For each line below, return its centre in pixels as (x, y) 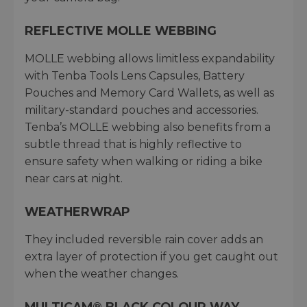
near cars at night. (74, 178)
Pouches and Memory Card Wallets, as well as (149, 93)
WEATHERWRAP (77, 211)
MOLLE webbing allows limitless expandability (150, 58)
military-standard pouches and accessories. (142, 110)
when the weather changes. (102, 273)
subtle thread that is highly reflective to (133, 144)
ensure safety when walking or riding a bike (144, 161)
